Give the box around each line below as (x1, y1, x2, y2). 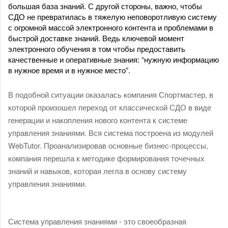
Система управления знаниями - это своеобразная (8, 215, 186, 226)
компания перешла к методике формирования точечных (8, 152, 205, 163)
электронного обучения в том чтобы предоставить (8, 43, 185, 54)
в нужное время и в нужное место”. (8, 64, 132, 75)
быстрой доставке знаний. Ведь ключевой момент (8, 32, 184, 43)
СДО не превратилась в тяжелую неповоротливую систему (8, 11, 217, 22)
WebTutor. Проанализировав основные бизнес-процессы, (8, 139, 208, 151)
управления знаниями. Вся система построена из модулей (8, 127, 213, 138)
